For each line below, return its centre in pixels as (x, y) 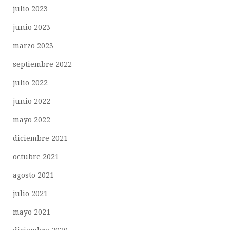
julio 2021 (30, 194)
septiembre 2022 (42, 64)
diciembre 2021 (40, 138)
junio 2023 (32, 27)
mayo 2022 (32, 120)
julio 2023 (30, 9)
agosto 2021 (33, 175)
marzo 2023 (33, 46)
